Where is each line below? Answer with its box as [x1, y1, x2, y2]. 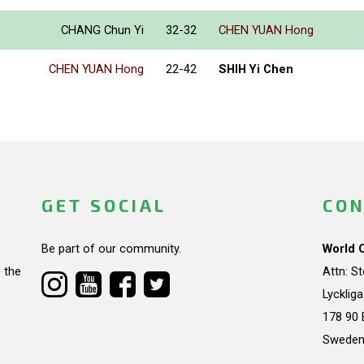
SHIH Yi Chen [219, 62, 293, 77]
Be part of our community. [41, 240, 181, 256]
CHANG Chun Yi [61, 23, 144, 38]
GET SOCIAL [41, 195, 167, 216]
